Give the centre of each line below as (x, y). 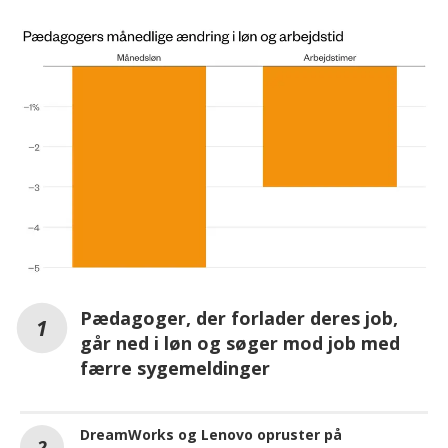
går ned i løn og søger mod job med (240, 343)
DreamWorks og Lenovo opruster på (211, 435)
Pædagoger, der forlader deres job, (239, 318)
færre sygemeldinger (175, 368)
